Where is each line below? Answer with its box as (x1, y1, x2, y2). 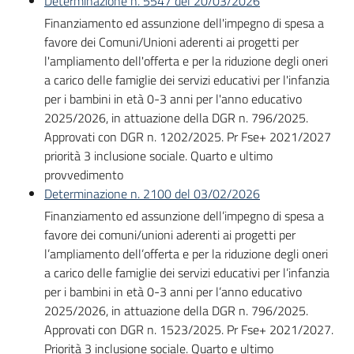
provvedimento (44, 165, 123, 185)
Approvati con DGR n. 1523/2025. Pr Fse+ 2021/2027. (44, 320, 333, 340)
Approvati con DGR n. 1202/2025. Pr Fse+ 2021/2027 (44, 127, 331, 147)
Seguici (19, 332, 55, 351)
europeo (19, 243, 63, 262)
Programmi (19, 86, 78, 105)
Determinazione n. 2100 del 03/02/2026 (44, 184, 260, 204)
